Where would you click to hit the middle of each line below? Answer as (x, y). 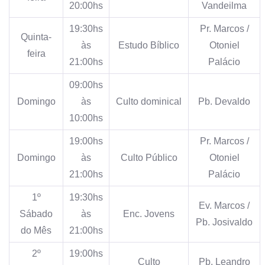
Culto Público (149, 157)
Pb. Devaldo (224, 101)
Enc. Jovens (149, 214)
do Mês (36, 230)
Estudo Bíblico (149, 45)
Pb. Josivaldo (224, 222)
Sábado (36, 214)
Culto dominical (149, 101)
